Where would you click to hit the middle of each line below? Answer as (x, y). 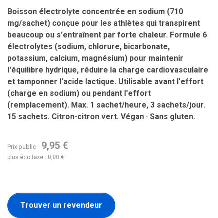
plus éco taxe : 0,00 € (36, 157)
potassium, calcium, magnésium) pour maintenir (95, 58)
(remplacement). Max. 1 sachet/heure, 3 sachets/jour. (106, 105)
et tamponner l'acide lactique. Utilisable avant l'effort (105, 82)
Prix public (22, 147)
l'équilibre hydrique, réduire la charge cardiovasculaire (108, 70)
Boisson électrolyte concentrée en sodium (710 (95, 11)
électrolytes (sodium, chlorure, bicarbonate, (89, 46)
